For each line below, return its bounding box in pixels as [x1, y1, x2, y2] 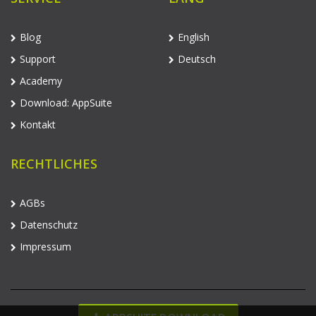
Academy [20, 73, 62, 87]
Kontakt [20, 117, 56, 131]
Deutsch [178, 51, 216, 66]
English [178, 30, 209, 44]
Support [20, 51, 56, 66]
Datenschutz [20, 217, 78, 231]
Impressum [20, 239, 71, 253]
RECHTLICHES [11, 154, 97, 172]
